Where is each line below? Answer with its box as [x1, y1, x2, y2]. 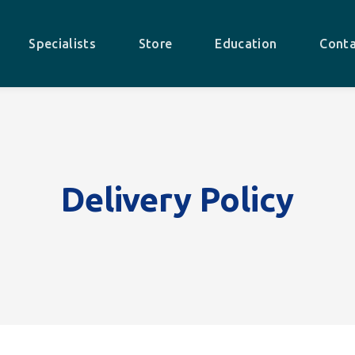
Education [215, 36, 277, 51]
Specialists [29, 36, 96, 51]
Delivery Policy [61, 181, 294, 218]
